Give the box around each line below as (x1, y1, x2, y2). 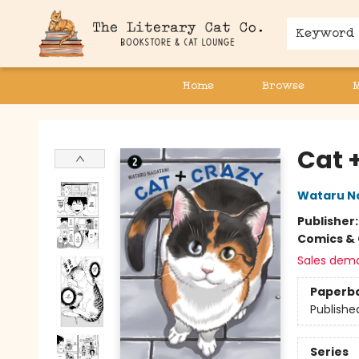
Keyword (296, 26, 355, 39)
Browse (261, 79, 305, 91)
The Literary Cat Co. (12, 111, 123, 127)
